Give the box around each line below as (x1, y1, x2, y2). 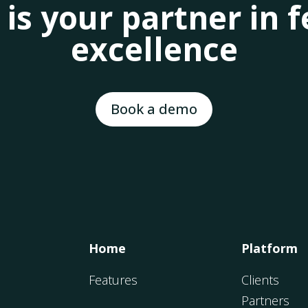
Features (89, 271, 138, 288)
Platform (241, 239, 298, 256)
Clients (241, 271, 279, 288)
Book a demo (111, 100, 197, 119)
